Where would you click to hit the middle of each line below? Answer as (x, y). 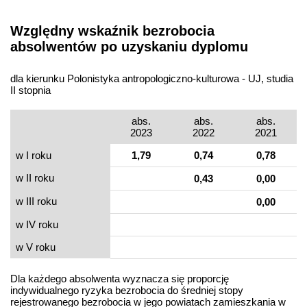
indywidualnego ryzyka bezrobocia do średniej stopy (127, 291)
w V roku (36, 247)
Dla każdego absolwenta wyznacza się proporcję (120, 279)
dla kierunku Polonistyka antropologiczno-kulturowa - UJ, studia (152, 79)
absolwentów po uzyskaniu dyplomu (129, 46)
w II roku (35, 178)
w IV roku (37, 225)
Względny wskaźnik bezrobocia (112, 30)
